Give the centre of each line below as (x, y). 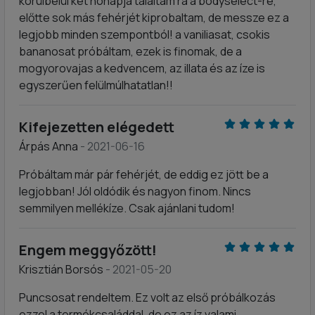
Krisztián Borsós (62, 269)
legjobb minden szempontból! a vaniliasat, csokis (144, 34)
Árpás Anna (50, 146)
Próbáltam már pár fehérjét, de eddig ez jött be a (144, 174)
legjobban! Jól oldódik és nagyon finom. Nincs (135, 191)
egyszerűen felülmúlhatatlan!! (96, 85)
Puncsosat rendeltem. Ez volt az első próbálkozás (147, 297)
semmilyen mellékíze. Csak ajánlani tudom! (127, 208)
